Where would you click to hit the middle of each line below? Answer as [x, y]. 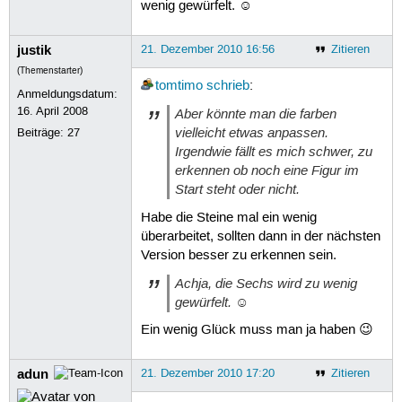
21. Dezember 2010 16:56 [207, 49]
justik [35, 50]
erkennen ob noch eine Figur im [267, 171]
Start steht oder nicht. [237, 190]
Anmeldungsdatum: [68, 94]
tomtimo [179, 87]
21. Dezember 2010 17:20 [207, 373]
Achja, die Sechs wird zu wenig [266, 283]
